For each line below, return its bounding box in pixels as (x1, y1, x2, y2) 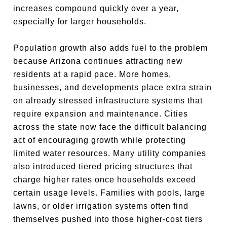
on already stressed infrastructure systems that (13, 96, 203, 105)
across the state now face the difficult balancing (13, 123, 207, 131)
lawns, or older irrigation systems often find (13, 202, 189, 210)
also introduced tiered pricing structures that (13, 162, 193, 171)
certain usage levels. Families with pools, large (13, 188, 206, 197)
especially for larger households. (13, 17, 147, 26)
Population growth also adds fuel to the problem (13, 44, 208, 52)
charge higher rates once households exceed (13, 175, 197, 184)
